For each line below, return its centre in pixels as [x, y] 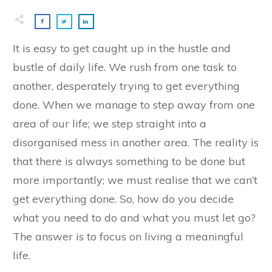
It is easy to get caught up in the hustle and [122, 48]
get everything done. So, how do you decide [123, 199]
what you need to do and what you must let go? [134, 217]
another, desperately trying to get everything [126, 86]
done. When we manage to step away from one [134, 104]
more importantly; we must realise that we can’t [135, 180]
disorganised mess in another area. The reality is [136, 142]
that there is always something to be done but [129, 161]
